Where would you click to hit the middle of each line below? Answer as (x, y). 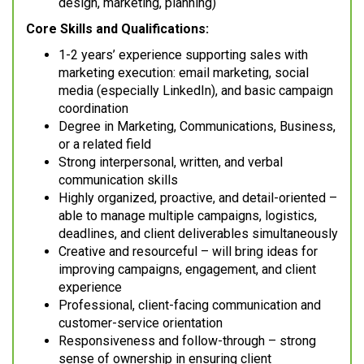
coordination (93, 109)
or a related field (105, 145)
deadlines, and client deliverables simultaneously (198, 234)
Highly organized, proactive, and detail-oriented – (198, 198)
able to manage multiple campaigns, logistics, (188, 216)
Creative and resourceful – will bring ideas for (188, 252)
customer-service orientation (141, 323)
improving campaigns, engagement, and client (187, 270)
